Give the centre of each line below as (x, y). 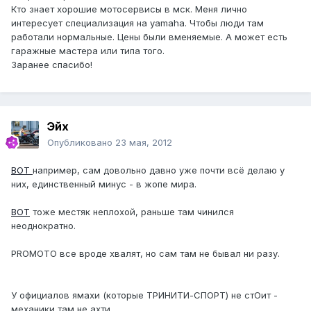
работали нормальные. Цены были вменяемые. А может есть (149, 37)
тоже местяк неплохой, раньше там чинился (132, 212)
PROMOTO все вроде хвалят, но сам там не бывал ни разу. (145, 254)
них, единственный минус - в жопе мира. (104, 184)
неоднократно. (43, 226)
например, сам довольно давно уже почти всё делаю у (159, 170)
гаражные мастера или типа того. (88, 51)
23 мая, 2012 (144, 143)
